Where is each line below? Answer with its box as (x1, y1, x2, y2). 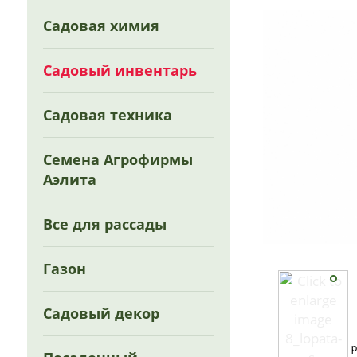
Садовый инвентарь (43, 61, 198, 80)
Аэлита (43, 170, 97, 189)
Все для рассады (43, 214, 167, 233)
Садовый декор (43, 304, 160, 323)
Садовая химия (43, 16, 160, 35)
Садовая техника (43, 105, 173, 124)
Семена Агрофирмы (43, 150, 194, 169)
